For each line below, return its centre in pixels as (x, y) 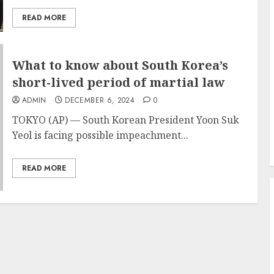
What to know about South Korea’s (120, 65)
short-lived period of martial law (118, 82)
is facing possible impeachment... (110, 135)
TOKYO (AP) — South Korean (80, 120)
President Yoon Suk (194, 120)
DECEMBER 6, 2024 (100, 100)
